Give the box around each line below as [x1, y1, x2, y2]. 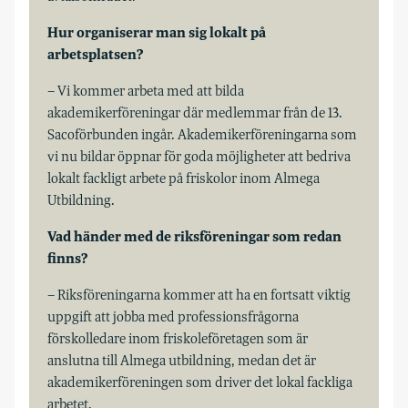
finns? [47, 249, 88, 268]
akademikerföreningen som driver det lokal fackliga [47, 372, 352, 392]
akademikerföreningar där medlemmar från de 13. [47, 103, 342, 122]
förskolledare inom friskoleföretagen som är [47, 329, 308, 348]
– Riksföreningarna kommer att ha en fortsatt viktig [47, 285, 351, 304]
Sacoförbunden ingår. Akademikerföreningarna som [47, 125, 357, 144]
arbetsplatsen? [47, 45, 144, 64]
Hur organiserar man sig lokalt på [47, 23, 266, 42]
